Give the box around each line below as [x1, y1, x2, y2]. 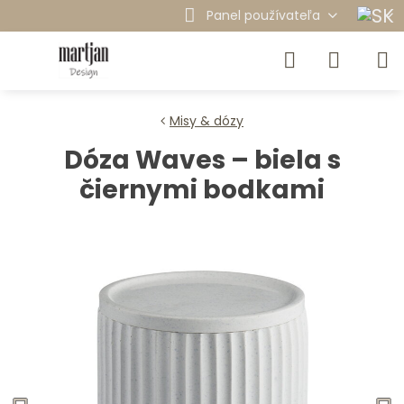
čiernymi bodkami [79, 172, 325, 207]
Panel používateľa [206, 6, 320, 24]
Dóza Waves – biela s [63, 142, 341, 178]
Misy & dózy [170, 112, 243, 130]
